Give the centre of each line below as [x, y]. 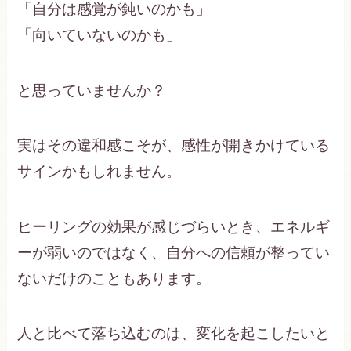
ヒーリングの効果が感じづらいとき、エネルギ [174, 226]
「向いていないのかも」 [100, 34]
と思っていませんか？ [92, 90]
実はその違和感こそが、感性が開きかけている [174, 146]
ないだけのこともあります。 [114, 278]
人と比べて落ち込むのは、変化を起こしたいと [174, 334]
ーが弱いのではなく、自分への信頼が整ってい [174, 252]
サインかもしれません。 [100, 172]
